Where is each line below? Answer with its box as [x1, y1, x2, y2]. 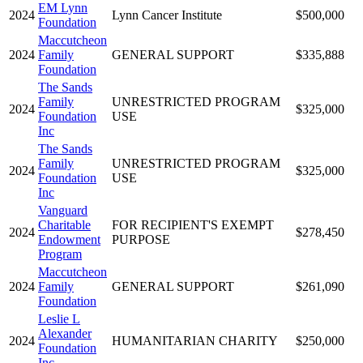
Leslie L [38, 311, 80, 326]
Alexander [38, 326, 92, 340]
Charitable [38, 217, 91, 232]
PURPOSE [112, 232, 170, 246]
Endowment [38, 232, 100, 246]
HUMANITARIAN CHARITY [112, 333, 278, 348]
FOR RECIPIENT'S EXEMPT [112, 217, 274, 232]
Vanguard [38, 203, 88, 217]
